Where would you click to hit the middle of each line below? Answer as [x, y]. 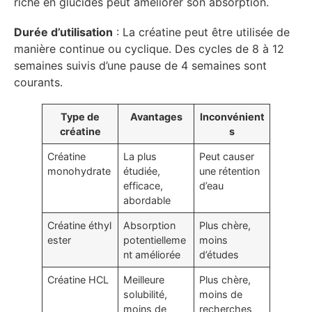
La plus [140, 157]
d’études [219, 255]
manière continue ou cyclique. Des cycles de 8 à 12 [149, 48]
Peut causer [227, 157]
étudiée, [142, 171]
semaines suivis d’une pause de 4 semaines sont [140, 65]
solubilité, [146, 295]
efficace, [143, 186]
